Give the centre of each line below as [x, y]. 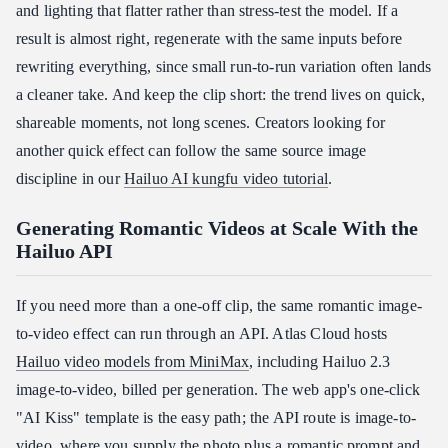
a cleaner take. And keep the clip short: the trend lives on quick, [221, 94]
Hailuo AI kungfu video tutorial [225, 178]
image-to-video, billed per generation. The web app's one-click [218, 389]
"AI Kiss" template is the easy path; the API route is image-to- [216, 417]
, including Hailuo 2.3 [320, 361]
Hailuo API [64, 250]
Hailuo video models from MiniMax [133, 361]
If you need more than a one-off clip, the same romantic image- [219, 305]
